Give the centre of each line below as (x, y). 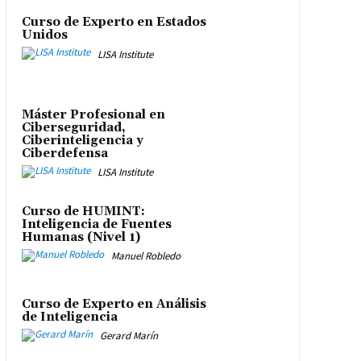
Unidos (44, 35)
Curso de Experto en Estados (114, 23)
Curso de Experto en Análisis (114, 304)
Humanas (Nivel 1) (81, 237)
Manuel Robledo (145, 256)
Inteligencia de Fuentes (96, 224)
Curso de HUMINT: (83, 211)
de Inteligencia (69, 317)
